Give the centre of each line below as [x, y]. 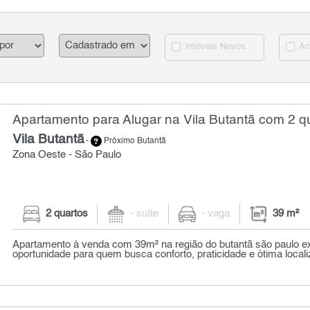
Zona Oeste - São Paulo [67, 155]
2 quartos [66, 214]
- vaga [216, 214]
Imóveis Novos [215, 47]
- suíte [145, 214]
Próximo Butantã [134, 142]
